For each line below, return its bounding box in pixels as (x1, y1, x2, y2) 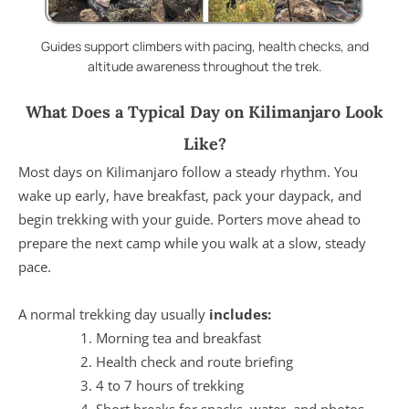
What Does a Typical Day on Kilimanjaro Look (26, 100, 383, 122)
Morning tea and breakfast (96, 328, 261, 347)
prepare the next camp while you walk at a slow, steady (18, 233, 366, 252)
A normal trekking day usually (18, 304, 209, 323)
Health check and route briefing (96, 351, 293, 371)
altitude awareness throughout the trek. (87, 57, 322, 75)
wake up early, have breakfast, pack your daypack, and (18, 185, 362, 204)
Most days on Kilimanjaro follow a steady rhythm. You (18, 162, 358, 181)
